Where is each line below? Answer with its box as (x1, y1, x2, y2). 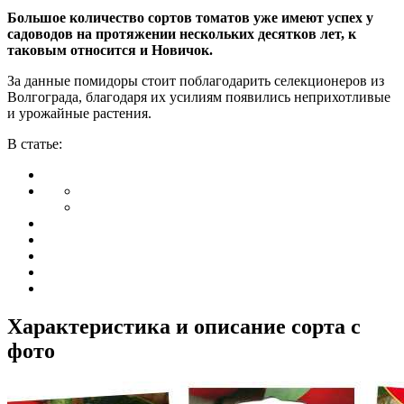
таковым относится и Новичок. (7, 41, 213, 58)
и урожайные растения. (7, 105, 151, 121)
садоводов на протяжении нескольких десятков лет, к (7, 25, 356, 41)
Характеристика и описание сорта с (7, 314, 361, 338)
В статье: (7, 135, 62, 151)
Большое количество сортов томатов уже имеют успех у (7, 9, 373, 25)
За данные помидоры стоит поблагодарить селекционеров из (7, 72, 384, 88)
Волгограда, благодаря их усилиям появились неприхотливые (7, 88, 390, 105)
